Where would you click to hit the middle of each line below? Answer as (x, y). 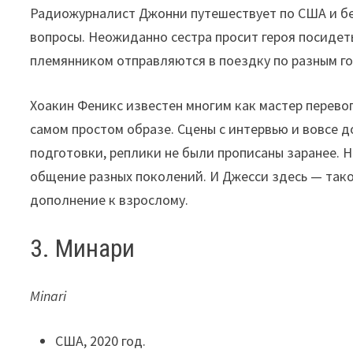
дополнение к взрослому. (110, 200)
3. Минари (83, 249)
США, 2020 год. (101, 340)
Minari (48, 295)
